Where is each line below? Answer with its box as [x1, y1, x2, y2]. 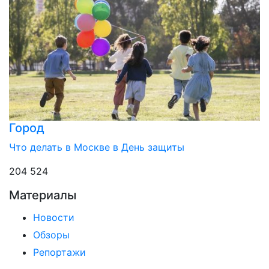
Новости [33, 211, 74, 224]
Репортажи [33, 246, 86, 259]
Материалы [9, 188, 76, 203]
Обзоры [33, 229, 70, 241]
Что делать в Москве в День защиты [9, 141, 184, 154]
